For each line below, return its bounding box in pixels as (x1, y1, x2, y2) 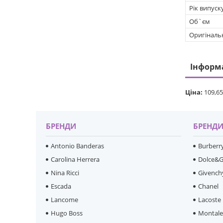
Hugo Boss (51, 209, 83, 218)
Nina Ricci (51, 168, 80, 178)
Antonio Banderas (51, 141, 105, 151)
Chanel (198, 182, 219, 191)
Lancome (51, 195, 79, 205)
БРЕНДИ (46, 121, 77, 131)
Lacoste (198, 195, 222, 205)
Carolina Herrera (51, 155, 100, 164)
